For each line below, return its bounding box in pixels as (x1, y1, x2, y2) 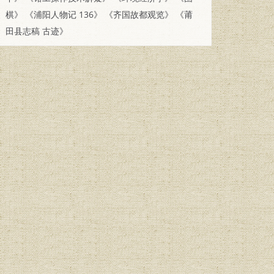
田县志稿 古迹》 (6, 24, 68, 37)
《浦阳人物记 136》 (25, 8, 103, 20)
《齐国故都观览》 (105, 8, 174, 20)
